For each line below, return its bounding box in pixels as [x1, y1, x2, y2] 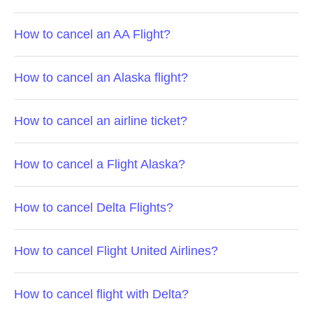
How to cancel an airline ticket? [14, 114, 187, 128]
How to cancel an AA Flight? [14, 27, 170, 41]
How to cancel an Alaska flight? [14, 71, 188, 85]
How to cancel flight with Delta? [14, 287, 189, 301]
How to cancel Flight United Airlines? [14, 244, 218, 258]
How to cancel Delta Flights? [14, 201, 173, 214]
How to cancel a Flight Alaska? [14, 157, 185, 171]
